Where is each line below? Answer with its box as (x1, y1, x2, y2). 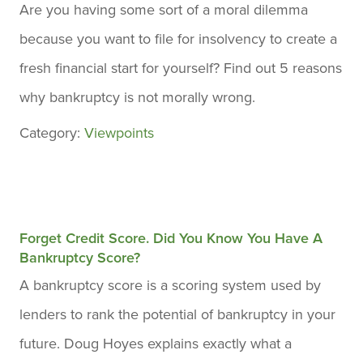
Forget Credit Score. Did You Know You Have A (19, 228, 322, 249)
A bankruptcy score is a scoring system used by (19, 275, 321, 296)
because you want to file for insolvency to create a (19, 28, 337, 49)
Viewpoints (84, 122, 154, 143)
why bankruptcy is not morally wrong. (19, 87, 255, 108)
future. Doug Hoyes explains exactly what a (19, 333, 292, 354)
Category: (19, 122, 84, 143)
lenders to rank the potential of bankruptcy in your (19, 304, 335, 325)
